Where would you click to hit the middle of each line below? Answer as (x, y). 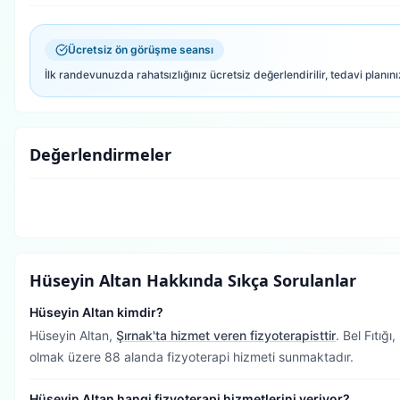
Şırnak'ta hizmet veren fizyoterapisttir (226, 335)
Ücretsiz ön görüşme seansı (141, 50)
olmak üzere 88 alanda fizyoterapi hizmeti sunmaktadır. (192, 357)
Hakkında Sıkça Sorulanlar (249, 280)
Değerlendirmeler (100, 154)
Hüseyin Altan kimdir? (96, 312)
